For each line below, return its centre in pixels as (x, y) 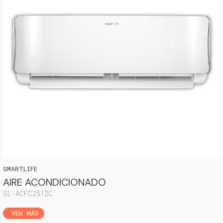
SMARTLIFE (20, 169)
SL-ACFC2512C (28, 193)
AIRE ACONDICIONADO (55, 182)
